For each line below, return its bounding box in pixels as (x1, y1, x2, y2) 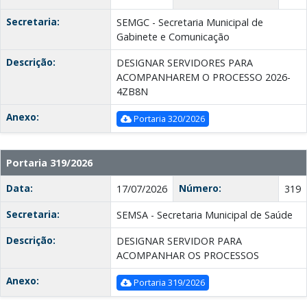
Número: (179, 182, 221, 195)
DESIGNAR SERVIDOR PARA (116, 234, 242, 248)
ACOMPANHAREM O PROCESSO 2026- (116, 71, 291, 84)
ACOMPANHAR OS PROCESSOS (116, 249, 259, 262)
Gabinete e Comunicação (116, 30, 230, 44)
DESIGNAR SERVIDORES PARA (116, 56, 253, 70)
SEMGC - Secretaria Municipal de (116, 16, 263, 29)
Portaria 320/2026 (132, 112, 205, 125)
